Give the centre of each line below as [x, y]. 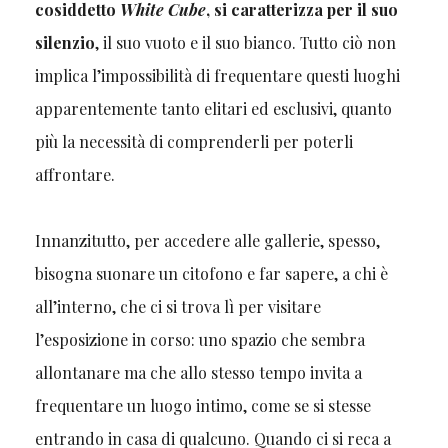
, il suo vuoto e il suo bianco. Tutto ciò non [245, 43]
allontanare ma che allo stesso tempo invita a [198, 373]
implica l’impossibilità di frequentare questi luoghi [217, 76]
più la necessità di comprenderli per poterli [193, 142]
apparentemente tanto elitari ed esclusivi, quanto [213, 109]
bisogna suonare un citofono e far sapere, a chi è [211, 274]
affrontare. [74, 175]
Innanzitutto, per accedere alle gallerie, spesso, [207, 241]
